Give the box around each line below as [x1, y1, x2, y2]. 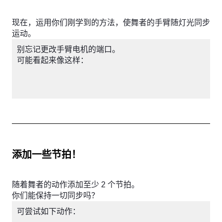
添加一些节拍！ [12, 149, 81, 160]
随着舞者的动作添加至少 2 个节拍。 [12, 180, 139, 189]
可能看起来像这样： [17, 56, 88, 64]
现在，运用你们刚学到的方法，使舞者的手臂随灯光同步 [12, 18, 210, 27]
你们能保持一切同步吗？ [12, 191, 99, 200]
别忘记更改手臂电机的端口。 [17, 45, 120, 54]
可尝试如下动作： [17, 207, 80, 216]
